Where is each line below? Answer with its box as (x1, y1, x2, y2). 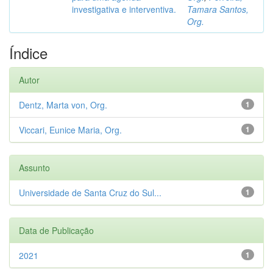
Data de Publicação (19, 224, 94, 236)
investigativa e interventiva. (72, 3, 176, 15)
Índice (9, 42, 48, 63)
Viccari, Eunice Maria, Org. (19, 124, 122, 136)
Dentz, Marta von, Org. (19, 99, 107, 111)
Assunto (19, 161, 50, 174)
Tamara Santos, (187, 3, 249, 15)
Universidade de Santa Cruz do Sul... (19, 186, 161, 199)
